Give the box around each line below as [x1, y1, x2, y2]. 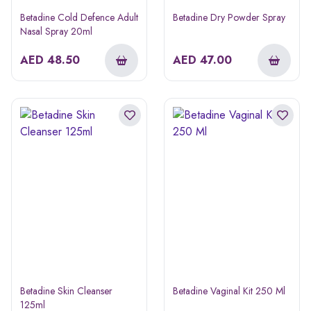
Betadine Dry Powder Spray [173, 10, 285, 24]
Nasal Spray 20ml [20, 24, 92, 38]
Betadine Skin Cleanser [20, 283, 112, 298]
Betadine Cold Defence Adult [20, 10, 138, 24]
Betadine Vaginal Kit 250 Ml [173, 283, 285, 298]
